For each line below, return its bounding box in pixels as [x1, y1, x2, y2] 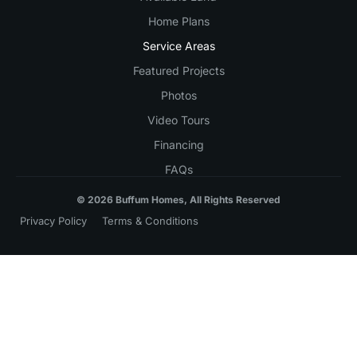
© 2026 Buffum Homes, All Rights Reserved [76, 194, 280, 206]
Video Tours [147, 113, 210, 127]
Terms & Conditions [102, 214, 198, 227]
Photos [160, 88, 197, 103]
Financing [153, 138, 204, 152]
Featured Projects [132, 64, 225, 78]
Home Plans [147, 14, 210, 29]
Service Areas [142, 39, 215, 53]
